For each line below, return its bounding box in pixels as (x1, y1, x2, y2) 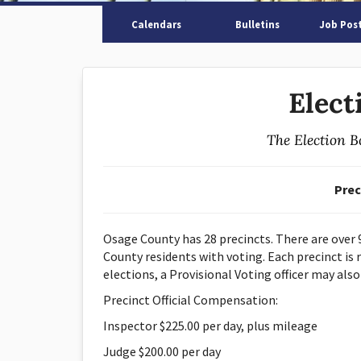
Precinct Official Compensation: (103, 292, 278, 308)
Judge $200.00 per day (103, 343, 221, 359)
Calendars (131, 18, 181, 31)
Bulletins (234, 18, 280, 31)
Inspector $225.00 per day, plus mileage (103, 317, 317, 334)
